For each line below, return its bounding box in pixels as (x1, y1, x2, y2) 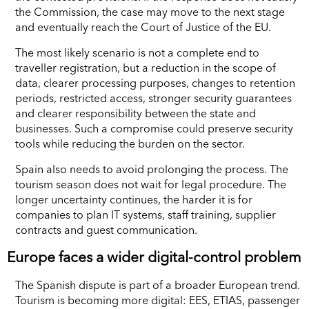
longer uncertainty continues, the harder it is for (15, 192, 252, 206)
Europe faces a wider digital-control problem (7, 248, 301, 266)
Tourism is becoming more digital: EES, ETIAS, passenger (15, 292, 300, 307)
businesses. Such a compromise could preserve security (15, 121, 293, 135)
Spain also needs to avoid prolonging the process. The (15, 161, 288, 176)
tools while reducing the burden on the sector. (15, 136, 245, 150)
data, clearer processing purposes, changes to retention (15, 75, 295, 90)
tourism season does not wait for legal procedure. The (15, 177, 286, 191)
